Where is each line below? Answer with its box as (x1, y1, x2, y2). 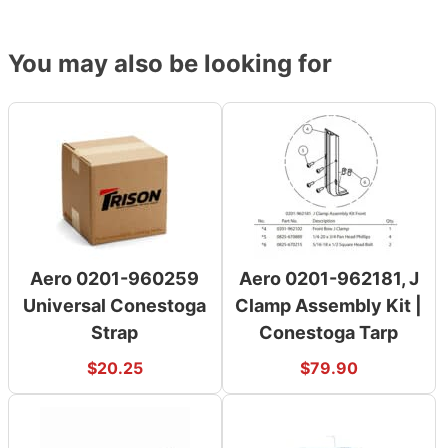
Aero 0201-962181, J (238, 267, 419, 289)
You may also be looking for (8, 49, 332, 79)
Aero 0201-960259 (30, 267, 200, 289)
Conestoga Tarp (259, 321, 399, 343)
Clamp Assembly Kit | (235, 294, 423, 316)
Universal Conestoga (23, 294, 207, 316)
